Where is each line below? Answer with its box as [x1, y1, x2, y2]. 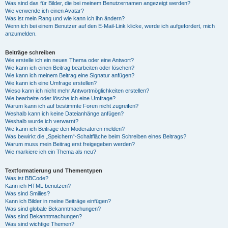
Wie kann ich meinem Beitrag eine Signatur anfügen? [5, 72, 134, 78]
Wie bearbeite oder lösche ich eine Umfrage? [5, 95, 116, 101]
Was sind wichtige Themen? [5, 221, 74, 227]
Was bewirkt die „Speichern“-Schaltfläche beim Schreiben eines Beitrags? [5, 133, 186, 139]
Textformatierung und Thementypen [5, 167, 102, 174]
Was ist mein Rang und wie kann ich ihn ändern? [5, 15, 125, 21]
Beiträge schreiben [5, 49, 55, 55]
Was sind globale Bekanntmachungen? [5, 206, 101, 212]
